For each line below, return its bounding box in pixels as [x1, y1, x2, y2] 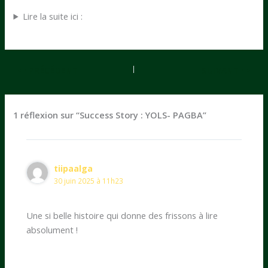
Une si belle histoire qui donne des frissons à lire [26, 209, 218, 222]
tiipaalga [54, 163, 93, 175]
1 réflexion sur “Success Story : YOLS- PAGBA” [13, 108, 207, 121]
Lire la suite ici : [22, 10, 83, 22]
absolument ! [26, 224, 78, 236]
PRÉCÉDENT [26, 64, 78, 76]
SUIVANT [202, 64, 242, 76]
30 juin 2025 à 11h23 [54, 176, 124, 186]
